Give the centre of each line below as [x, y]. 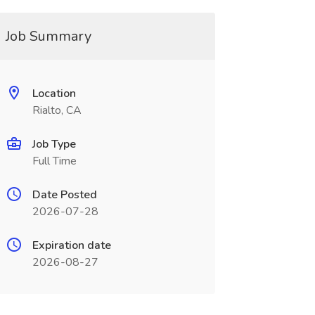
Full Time [54, 161]
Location [54, 94]
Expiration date [71, 245]
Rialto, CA [57, 110]
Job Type [54, 144]
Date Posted [64, 195]
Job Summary [48, 36]
